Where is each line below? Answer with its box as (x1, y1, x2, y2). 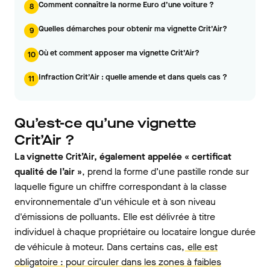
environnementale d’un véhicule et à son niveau (14, 195, 216, 208)
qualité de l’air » (14, 165, 82, 178)
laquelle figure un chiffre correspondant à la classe (14, 180, 227, 193)
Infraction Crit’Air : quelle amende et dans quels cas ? (39, 72, 227, 82)
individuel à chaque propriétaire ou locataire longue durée (14, 225, 256, 238)
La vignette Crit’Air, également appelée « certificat (14, 150, 231, 163)
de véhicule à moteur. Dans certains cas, (14, 240, 184, 253)
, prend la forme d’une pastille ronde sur (82, 165, 249, 178)
